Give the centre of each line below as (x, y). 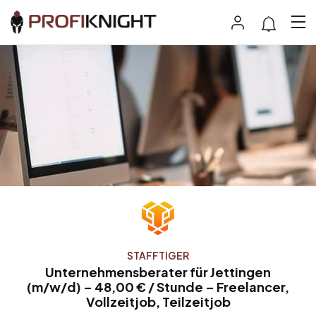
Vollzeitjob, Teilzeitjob (158, 301)
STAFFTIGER (158, 255)
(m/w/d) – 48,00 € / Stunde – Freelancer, (158, 286)
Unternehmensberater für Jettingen (158, 272)
